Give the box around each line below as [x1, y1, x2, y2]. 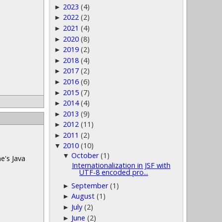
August [71, 191, 95, 201]
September [71, 180, 109, 190]
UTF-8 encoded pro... [79, 167, 148, 177]
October [71, 151, 99, 161]
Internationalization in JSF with [71, 160, 170, 170]
